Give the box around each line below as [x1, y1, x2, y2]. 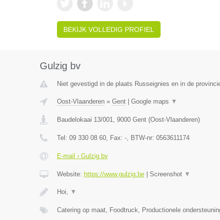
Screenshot [149, 170, 184, 178]
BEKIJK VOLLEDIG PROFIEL [63, 26, 154, 33]
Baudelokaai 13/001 [56, 116, 113, 123]
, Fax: [106, 134, 125, 141]
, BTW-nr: [126, 134, 156, 141]
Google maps [131, 98, 171, 105]
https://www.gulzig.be [83, 170, 144, 178]
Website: [56, 170, 84, 178]
